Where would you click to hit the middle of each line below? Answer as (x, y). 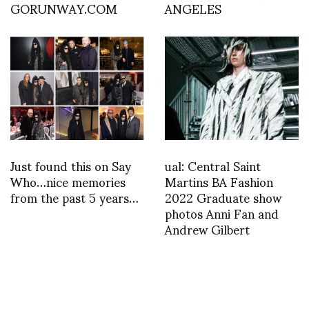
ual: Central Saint (213, 166)
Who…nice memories (68, 181)
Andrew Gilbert (207, 229)
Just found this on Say (71, 166)
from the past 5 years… (74, 197)
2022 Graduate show (223, 197)
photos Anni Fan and (222, 213)
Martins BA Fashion (219, 181)
